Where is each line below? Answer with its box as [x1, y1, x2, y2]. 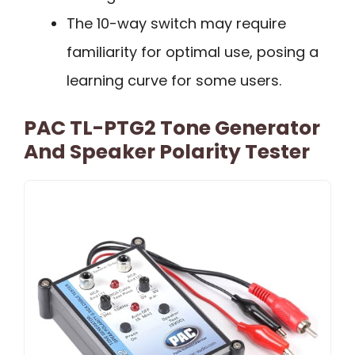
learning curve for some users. [67, 70, 281, 90]
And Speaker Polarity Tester [24, 137, 310, 166]
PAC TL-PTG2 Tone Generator [24, 113, 320, 142]
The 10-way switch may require [67, 13, 286, 33]
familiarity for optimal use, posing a [67, 41, 319, 62]
